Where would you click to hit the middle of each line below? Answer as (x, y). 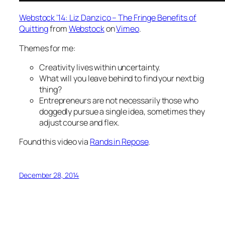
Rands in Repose (119, 142)
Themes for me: (47, 48)
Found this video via (54, 142)
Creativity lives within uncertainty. (100, 67)
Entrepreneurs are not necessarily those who (119, 100)
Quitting (34, 29)
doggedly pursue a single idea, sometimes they (122, 111)
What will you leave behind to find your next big (122, 78)
